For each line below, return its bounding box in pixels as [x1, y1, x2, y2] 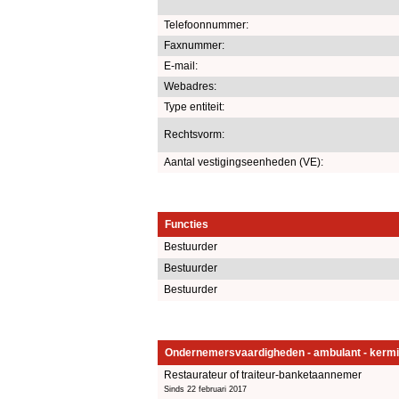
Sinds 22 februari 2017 [164, 384, 247, 394]
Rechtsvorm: [164, 127, 224, 141]
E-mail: [164, 59, 198, 72]
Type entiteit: [164, 100, 224, 113]
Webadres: [164, 79, 216, 93]
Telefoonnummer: [164, 18, 248, 31]
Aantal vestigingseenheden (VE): [164, 155, 323, 168]
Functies [165, 217, 208, 231]
